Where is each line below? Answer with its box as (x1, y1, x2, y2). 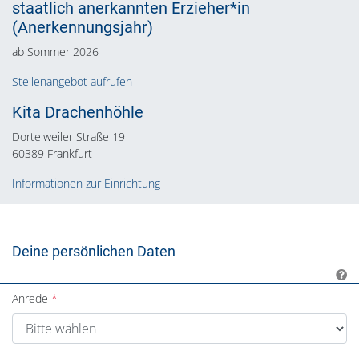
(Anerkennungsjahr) (12, 18, 153, 37)
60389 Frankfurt (12, 146, 92, 161)
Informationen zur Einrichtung (12, 175, 160, 191)
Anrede (12, 291, 48, 306)
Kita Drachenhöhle (12, 103, 143, 122)
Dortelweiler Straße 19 (12, 129, 125, 144)
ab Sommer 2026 (12, 44, 99, 59)
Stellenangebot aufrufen (12, 74, 132, 89)
